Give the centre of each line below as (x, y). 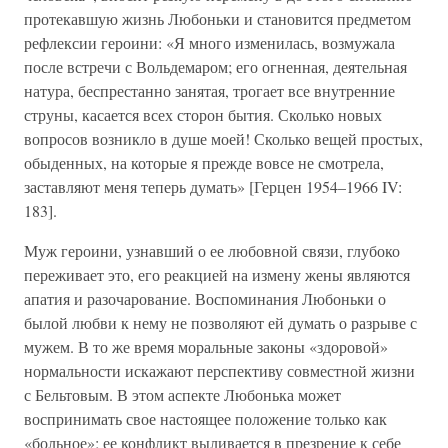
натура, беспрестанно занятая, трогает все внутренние (209, 90)
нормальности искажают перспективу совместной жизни (219, 370)
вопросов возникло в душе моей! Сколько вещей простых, (223, 138)
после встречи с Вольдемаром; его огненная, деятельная (215, 66)
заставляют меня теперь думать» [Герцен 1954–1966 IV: (213, 186)
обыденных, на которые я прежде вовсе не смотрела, (204, 162)
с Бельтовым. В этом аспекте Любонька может (182, 394)
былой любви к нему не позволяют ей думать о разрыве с (220, 322)
